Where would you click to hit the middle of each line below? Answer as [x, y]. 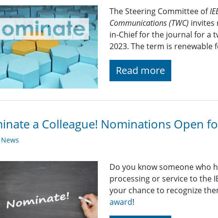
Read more [141, 70]
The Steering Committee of [160, 11]
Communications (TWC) [149, 23]
